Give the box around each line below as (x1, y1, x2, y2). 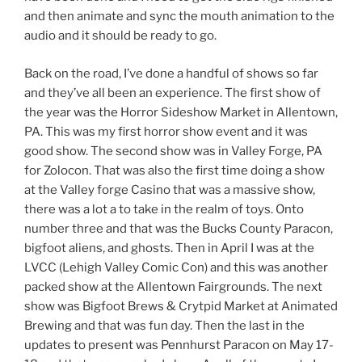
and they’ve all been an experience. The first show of (24, 85, 321, 100)
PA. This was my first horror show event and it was (24, 124, 308, 139)
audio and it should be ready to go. (24, 28, 217, 44)
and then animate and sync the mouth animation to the (24, 9, 335, 24)
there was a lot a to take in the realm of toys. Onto (24, 201, 304, 217)
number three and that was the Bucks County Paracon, (24, 221, 333, 236)
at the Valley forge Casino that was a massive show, (24, 182, 315, 197)
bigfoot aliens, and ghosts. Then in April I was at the (24, 240, 314, 255)
